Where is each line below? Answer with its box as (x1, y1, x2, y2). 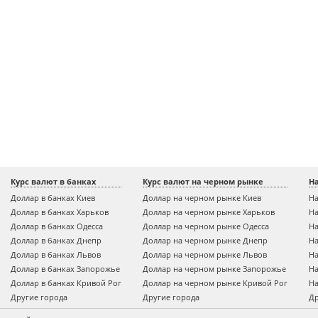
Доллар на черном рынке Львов (143, 249, 267, 260)
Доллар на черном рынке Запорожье (143, 263, 286, 274)
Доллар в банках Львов (11, 249, 101, 260)
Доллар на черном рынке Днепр (143, 235, 268, 246)
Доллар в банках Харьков (11, 207, 109, 217)
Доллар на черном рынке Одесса (143, 221, 269, 231)
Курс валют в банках (11, 176, 96, 187)
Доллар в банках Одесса (11, 221, 103, 231)
